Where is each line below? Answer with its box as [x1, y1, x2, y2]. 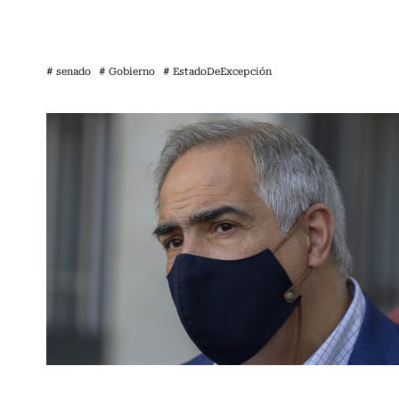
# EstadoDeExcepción [163, 62, 272, 78]
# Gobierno [99, 62, 155, 78]
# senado [46, 62, 91, 78]
